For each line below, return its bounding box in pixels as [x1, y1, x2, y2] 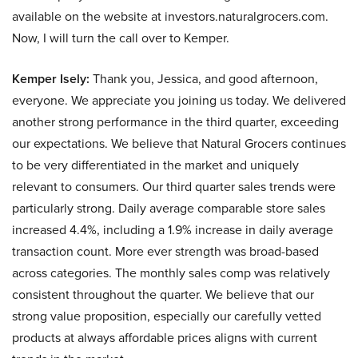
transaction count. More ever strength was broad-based [12, 242, 319, 261]
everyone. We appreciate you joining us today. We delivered [12, 91, 346, 109]
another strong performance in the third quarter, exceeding [12, 113, 339, 131]
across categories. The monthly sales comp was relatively [12, 264, 330, 282]
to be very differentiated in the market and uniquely [12, 156, 299, 174]
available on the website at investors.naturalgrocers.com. [12, 7, 328, 26]
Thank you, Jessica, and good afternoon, [89, 70, 318, 88]
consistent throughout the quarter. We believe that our [12, 285, 314, 304]
